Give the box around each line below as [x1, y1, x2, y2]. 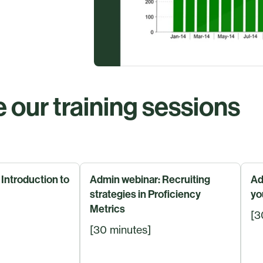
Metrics [90, 202, 125, 215]
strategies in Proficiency [90, 187, 201, 201]
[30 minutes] [90, 222, 151, 236]
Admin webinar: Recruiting [90, 173, 210, 186]
